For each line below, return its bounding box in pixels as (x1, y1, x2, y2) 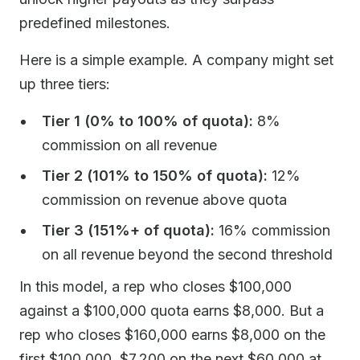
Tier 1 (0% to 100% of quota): (42, 112, 253, 129)
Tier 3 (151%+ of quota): (42, 222, 215, 239)
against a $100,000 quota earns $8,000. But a (19, 302, 324, 319)
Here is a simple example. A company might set (19, 51, 333, 68)
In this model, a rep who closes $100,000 (19, 278, 292, 295)
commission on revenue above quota (42, 191, 287, 208)
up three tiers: (19, 76, 110, 92)
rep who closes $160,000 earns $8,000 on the (19, 326, 325, 343)
